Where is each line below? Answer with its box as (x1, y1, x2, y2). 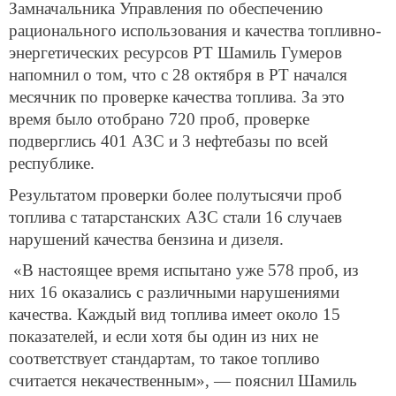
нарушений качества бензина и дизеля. (9, 229, 284, 248)
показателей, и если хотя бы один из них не (9, 327, 318, 346)
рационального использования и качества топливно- (9, 20, 381, 40)
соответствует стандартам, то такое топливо (9, 349, 320, 369)
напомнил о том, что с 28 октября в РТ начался (9, 65, 347, 84)
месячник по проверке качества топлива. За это (9, 87, 345, 106)
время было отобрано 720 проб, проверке (9, 109, 309, 128)
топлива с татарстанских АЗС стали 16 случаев (9, 207, 342, 226)
